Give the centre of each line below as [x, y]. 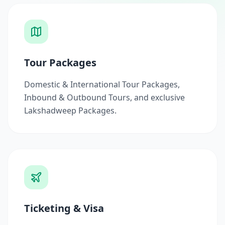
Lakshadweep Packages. [70, 110]
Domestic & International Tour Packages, [102, 84]
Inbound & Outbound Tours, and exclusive [104, 97]
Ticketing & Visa [64, 208]
